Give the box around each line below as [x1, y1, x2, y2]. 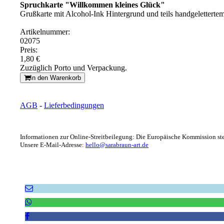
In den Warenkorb [30, 74, 81, 81]
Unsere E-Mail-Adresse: [20, 141, 85, 148]
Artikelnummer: [20, 27, 70, 36]
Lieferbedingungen [44, 101, 104, 109]
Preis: [20, 45, 37, 54]
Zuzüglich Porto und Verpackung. [20, 63, 127, 72]
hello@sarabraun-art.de [85, 141, 148, 148]
